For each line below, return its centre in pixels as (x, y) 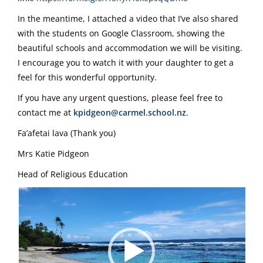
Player (29, 208)
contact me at (45, 112)
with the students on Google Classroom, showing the (121, 33)
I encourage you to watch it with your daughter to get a (126, 62)
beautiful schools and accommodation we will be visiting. (130, 48)
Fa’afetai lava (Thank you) (67, 133)
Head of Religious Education (73, 174)
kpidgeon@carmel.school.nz (130, 112)
